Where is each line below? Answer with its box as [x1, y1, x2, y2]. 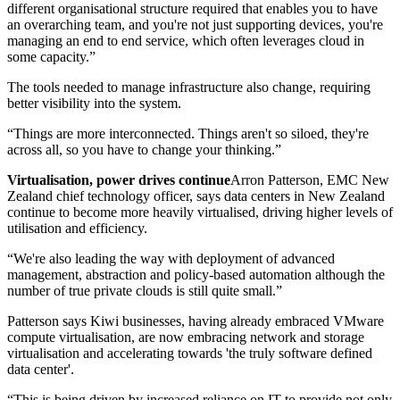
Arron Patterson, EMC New [230, 172, 389, 188]
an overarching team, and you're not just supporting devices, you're [7, 17, 383, 33]
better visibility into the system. [7, 96, 181, 112]
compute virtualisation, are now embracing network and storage [7, 329, 364, 346]
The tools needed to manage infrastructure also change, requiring [7, 79, 371, 96]
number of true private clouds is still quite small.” [7, 283, 282, 299]
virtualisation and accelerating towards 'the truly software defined [7, 346, 372, 362]
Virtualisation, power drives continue [7, 172, 230, 188]
